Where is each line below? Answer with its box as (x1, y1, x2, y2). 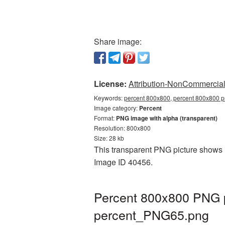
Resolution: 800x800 (94, 124, 151, 132)
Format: (94, 114, 116, 122)
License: (94, 78, 127, 89)
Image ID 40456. (94, 156, 153, 168)
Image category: (94, 103, 139, 112)
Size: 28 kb (94, 134, 124, 142)
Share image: (94, 36, 142, 47)
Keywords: (94, 93, 124, 102)
